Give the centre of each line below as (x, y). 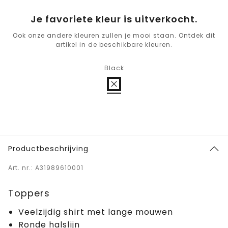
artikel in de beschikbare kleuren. (114, 45)
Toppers (29, 193)
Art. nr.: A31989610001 (46, 168)
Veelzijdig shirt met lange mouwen (96, 212)
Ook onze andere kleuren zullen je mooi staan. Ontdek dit (114, 36)
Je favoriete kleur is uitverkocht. (114, 19)
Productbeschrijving (48, 149)
